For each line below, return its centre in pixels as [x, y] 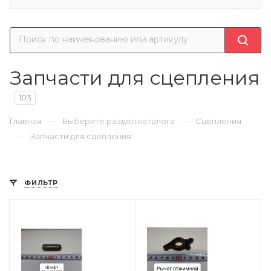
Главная [26, 121]
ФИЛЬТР [41, 183]
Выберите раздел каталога [119, 121]
